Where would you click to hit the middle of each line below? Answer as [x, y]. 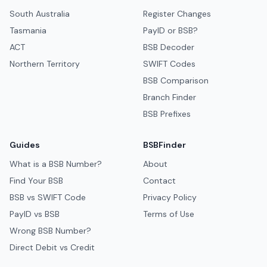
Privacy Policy [170, 197]
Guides [25, 145]
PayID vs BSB [35, 214]
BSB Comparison [176, 80]
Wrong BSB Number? [50, 231]
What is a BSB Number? [56, 164]
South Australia [40, 14]
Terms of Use [169, 214]
